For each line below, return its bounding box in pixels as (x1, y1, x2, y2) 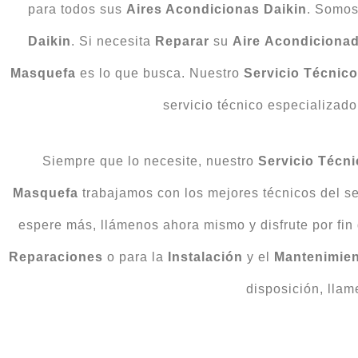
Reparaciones (8, 249, 103, 264)
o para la (102, 249, 168, 264)
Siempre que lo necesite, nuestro (42, 153, 258, 168)
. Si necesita (70, 34, 155, 48)
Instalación (167, 249, 243, 264)
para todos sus (27, 2, 126, 16)
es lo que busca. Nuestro (76, 66, 244, 80)
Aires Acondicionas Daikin (125, 2, 307, 16)
